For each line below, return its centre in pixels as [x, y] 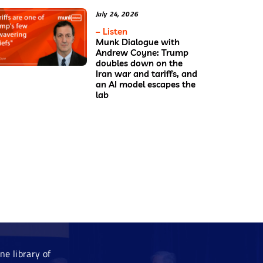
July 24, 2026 [117, 14]
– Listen [112, 31]
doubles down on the [139, 63]
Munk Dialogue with [138, 42]
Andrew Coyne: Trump [142, 52]
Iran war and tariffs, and [146, 73]
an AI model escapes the [146, 84]
